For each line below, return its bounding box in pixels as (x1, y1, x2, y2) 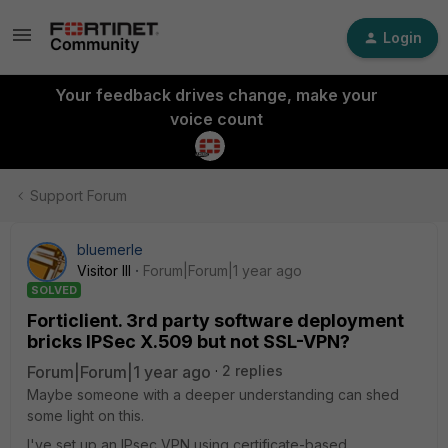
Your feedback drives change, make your (54, 85, 378, 105)
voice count (169, 109, 263, 129)
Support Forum (30, 187, 127, 204)
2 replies (222, 362, 283, 379)
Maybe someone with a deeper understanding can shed (27, 386, 399, 403)
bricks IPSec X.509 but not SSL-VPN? (27, 331, 350, 352)
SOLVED (31, 283, 77, 297)
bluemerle (77, 241, 143, 258)
